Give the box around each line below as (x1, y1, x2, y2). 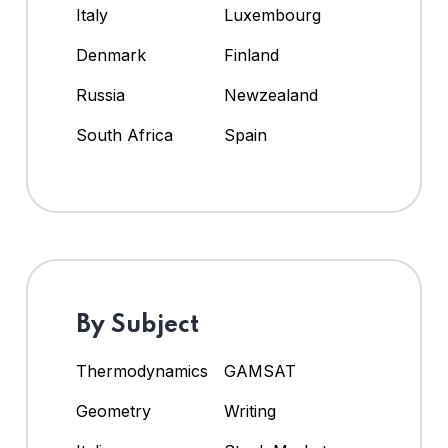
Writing (224, 401, 276, 422)
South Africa (76, 125, 173, 146)
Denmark (76, 45, 146, 66)
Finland (224, 45, 279, 66)
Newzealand (224, 85, 318, 106)
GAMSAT (224, 361, 296, 382)
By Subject (76, 313, 199, 339)
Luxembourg (224, 5, 321, 26)
